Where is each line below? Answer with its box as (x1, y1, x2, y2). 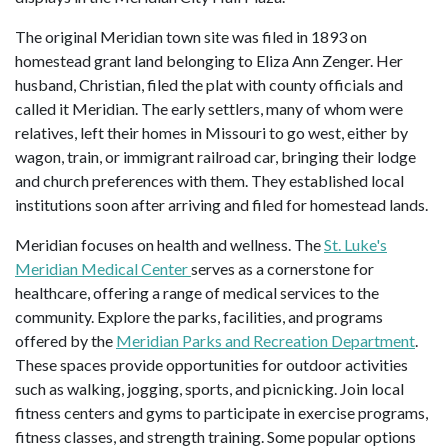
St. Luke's (324, 234, 387, 254)
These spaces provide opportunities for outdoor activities (15, 354, 408, 374)
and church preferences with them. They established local (15, 170, 404, 190)
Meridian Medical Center (15, 258, 191, 278)
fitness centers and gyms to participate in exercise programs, (15, 402, 428, 422)
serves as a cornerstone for (191, 258, 374, 278)
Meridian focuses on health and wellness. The (15, 234, 324, 254)
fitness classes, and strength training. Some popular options (15, 426, 416, 446)
